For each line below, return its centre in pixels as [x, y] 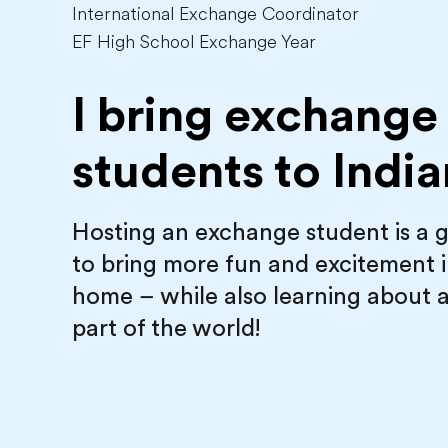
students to [202, 171]
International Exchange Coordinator [215, 14]
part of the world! [166, 328]
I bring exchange [255, 115]
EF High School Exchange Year [194, 42]
